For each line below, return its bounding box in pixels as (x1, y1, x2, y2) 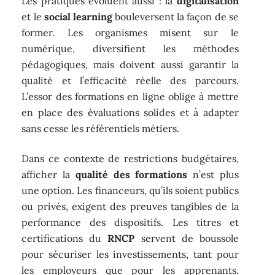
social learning (44, 10, 112, 23)
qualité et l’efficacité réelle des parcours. (21, 74, 239, 87)
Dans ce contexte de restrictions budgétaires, (21, 152, 239, 165)
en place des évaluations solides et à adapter (21, 106, 239, 119)
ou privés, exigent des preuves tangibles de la (21, 199, 239, 212)
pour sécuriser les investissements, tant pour (21, 247, 239, 260)
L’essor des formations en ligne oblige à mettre (21, 90, 239, 103)
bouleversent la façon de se (112, 10, 239, 23)
